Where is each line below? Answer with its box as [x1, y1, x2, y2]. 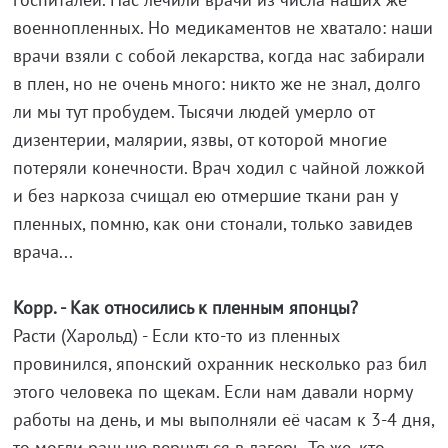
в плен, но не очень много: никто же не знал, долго [12, 72, 421, 96]
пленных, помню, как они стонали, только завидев [12, 212, 413, 236]
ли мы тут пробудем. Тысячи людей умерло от [12, 100, 374, 124]
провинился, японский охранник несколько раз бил [12, 352, 427, 376]
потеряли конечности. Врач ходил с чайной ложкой [12, 156, 425, 180]
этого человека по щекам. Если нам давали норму [12, 380, 412, 404]
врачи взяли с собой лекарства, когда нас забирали [12, 44, 425, 68]
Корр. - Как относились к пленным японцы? [12, 296, 358, 320]
